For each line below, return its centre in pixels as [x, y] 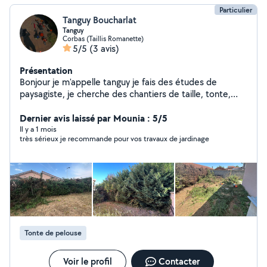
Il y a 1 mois [38, 129]
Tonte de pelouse [53, 233]
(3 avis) [104, 49]
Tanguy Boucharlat [100, 20]
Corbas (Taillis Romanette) [103, 38]
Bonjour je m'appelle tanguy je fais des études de [118, 82]
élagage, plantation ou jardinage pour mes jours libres [127, 106]
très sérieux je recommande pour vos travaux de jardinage [114, 139]
